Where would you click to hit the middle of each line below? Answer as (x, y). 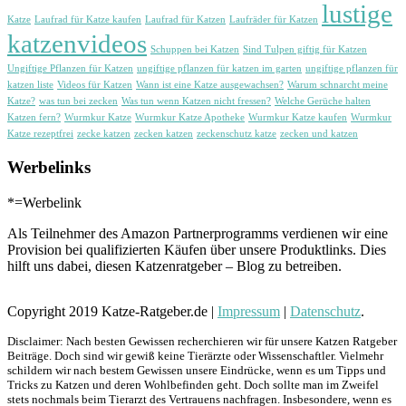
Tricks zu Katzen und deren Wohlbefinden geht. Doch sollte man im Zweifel (193, 384)
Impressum (249, 311)
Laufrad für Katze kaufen (88, 20)
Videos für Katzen (95, 85)
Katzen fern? (34, 118)
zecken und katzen (319, 134)
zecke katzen (104, 134)
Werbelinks (49, 167)
